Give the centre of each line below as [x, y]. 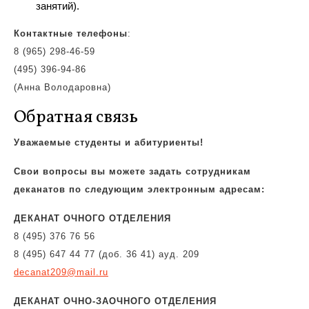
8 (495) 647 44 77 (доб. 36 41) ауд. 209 [107, 254]
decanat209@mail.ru [61, 272]
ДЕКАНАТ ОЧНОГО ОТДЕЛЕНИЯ [92, 218]
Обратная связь [76, 118]
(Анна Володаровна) [62, 87]
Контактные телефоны [71, 33]
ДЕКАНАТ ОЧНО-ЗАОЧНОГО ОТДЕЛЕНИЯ [115, 301]
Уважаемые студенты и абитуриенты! [109, 142]
